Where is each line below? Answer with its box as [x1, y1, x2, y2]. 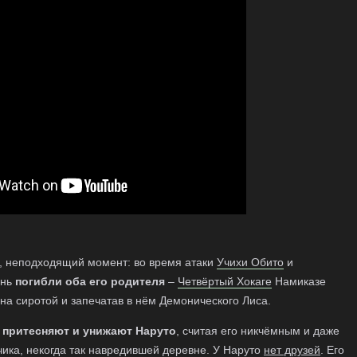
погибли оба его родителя [15, 275, 165, 288]
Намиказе [272, 275, 326, 288]
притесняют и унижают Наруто [2, 324, 176, 337]
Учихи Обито [217, 256, 284, 269]
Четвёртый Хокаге [178, 275, 272, 288]
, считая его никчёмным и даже [176, 324, 339, 337]
